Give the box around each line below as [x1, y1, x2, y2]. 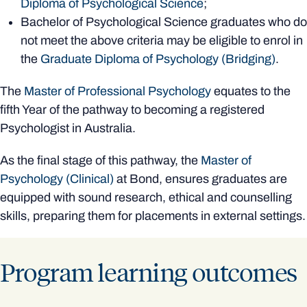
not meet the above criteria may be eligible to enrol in [21, 33, 303, 47]
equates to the [211, 84, 291, 98]
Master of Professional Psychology [24, 84, 211, 98]
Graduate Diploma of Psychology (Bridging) [40, 51, 275, 66]
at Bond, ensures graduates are [114, 171, 287, 186]
